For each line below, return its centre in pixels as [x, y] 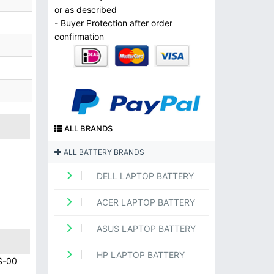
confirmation [79, 36]
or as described [85, 9]
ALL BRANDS [87, 129]
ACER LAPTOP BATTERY [144, 202]
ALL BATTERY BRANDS [103, 152]
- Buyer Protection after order [113, 23]
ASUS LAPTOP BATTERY [145, 229]
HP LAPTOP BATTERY [139, 255]
